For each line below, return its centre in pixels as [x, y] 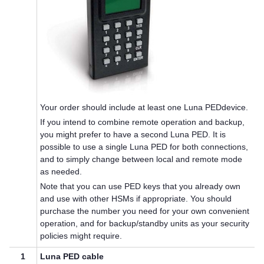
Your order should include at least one [112, 108]
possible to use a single [85, 147]
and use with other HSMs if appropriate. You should [136, 199]
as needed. [61, 172]
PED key [141, 187]
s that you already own [199, 187]
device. [235, 108]
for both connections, [208, 147]
